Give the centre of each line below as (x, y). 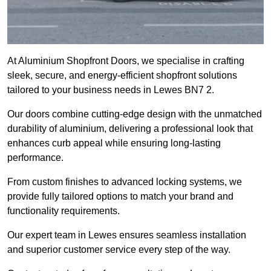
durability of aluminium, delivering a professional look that (130, 129)
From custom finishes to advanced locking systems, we (125, 182)
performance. (35, 158)
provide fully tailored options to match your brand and (120, 197)
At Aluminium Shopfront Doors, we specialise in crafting (126, 61)
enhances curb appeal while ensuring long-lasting (114, 143)
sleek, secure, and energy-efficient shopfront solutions (122, 76)
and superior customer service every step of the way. (119, 250)
